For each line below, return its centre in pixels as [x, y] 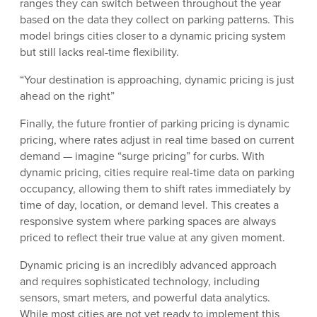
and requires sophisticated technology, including [140, 282]
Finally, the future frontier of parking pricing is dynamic [155, 124]
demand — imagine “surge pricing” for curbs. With [142, 156]
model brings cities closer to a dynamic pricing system [153, 36]
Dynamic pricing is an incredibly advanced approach [148, 265]
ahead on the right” [67, 96]
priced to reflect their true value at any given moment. [152, 238]
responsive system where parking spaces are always [148, 221]
